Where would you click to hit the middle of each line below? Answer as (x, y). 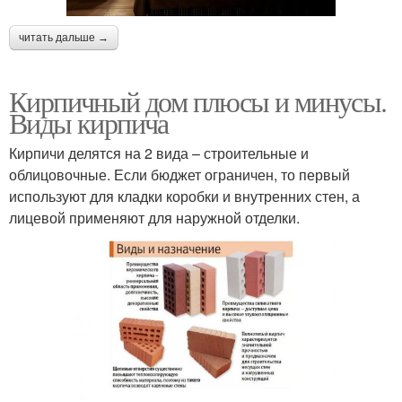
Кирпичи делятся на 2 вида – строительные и (159, 153)
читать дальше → (64, 38)
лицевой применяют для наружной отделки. (154, 218)
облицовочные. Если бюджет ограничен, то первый (179, 175)
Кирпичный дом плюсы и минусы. (198, 101)
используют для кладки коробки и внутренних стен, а (184, 197)
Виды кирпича (89, 123)
